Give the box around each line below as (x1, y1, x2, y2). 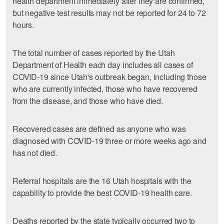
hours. (12, 19, 34, 31)
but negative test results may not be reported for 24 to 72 (12, 7, 206, 19)
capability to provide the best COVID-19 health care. (12, 187, 192, 199)
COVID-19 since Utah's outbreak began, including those (12, 71, 206, 83)
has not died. (12, 147, 57, 159)
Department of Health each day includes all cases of (12, 59, 193, 71)
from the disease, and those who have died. (12, 95, 163, 107)
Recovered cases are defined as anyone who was (12, 123, 186, 135)
